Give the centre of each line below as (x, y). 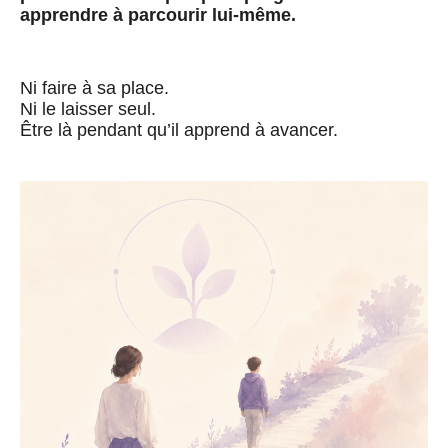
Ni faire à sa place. (94, 88)
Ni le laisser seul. (88, 109)
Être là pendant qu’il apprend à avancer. (179, 130)
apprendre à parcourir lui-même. (158, 15)
